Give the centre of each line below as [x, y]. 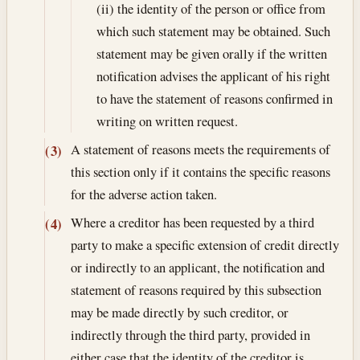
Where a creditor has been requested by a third [192, 223]
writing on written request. [167, 121]
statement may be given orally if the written [211, 53]
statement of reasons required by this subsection [196, 290]
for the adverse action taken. [143, 194]
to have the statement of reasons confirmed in [214, 98]
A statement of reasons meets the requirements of [200, 149]
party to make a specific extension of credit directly [205, 245]
